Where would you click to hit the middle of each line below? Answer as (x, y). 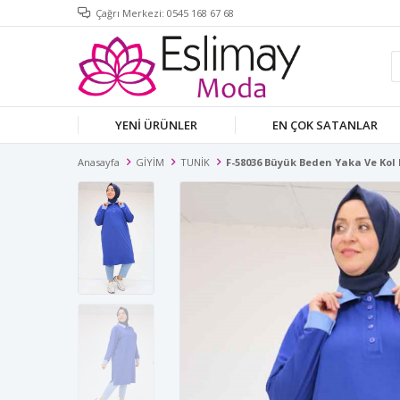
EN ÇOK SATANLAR (325, 125)
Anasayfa (99, 162)
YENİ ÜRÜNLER (157, 125)
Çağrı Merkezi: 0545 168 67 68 (165, 13)
